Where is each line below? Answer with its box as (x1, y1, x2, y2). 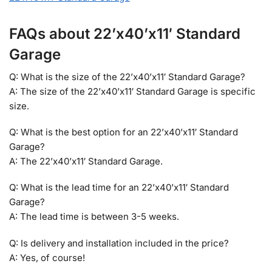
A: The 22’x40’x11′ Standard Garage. (9, 155, 163, 168)
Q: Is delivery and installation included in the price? (9, 237, 229, 249)
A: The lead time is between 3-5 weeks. (9, 211, 179, 223)
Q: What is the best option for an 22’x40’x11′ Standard (9, 126, 238, 138)
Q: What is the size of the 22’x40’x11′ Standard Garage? (9, 70, 245, 83)
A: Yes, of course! (9, 251, 85, 263)
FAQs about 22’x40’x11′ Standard (9, 24, 240, 42)
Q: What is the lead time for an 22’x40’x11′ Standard (9, 182, 229, 194)
